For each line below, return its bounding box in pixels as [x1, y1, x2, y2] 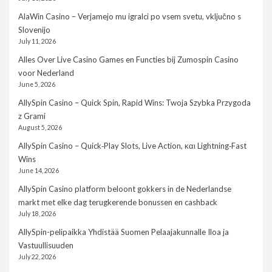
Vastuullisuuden [18, 240, 73, 251]
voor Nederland [18, 68, 74, 78]
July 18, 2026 [18, 210, 56, 218]
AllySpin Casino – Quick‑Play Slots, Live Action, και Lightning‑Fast [18, 141, 246, 151]
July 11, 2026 [18, 38, 56, 46]
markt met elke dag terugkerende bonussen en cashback [18, 197, 217, 208]
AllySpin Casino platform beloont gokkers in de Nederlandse [18, 184, 231, 194]
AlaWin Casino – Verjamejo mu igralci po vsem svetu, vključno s [18, 12, 241, 22]
